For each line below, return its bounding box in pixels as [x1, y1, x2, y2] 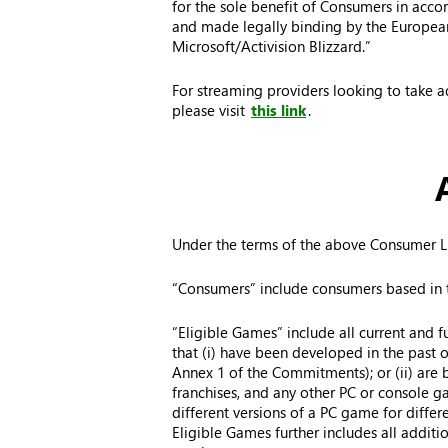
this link [251, 100, 306, 120]
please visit [172, 100, 249, 120]
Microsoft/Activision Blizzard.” [172, 36, 371, 56]
